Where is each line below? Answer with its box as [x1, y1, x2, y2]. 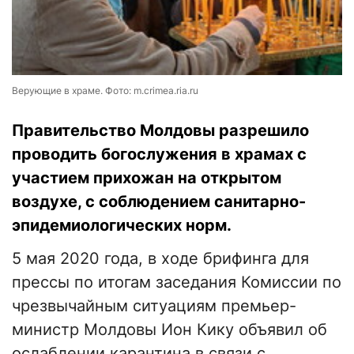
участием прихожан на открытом [12, 168, 281, 188]
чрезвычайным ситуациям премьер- [12, 296, 296, 316]
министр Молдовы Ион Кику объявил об [12, 320, 327, 340]
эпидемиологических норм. [12, 216, 232, 235]
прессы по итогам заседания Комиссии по [12, 273, 341, 292]
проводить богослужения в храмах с [12, 145, 307, 164]
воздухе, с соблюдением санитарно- [12, 192, 306, 212]
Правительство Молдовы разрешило [12, 121, 309, 141]
